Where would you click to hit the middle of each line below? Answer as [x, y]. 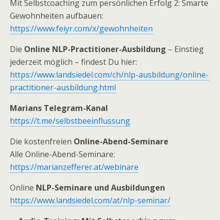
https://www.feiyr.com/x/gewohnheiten [81, 28]
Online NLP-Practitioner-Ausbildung [95, 49]
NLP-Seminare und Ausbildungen [100, 188]
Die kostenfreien [42, 141]
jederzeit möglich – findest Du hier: [73, 62]
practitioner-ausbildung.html [63, 87]
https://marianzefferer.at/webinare [74, 167]
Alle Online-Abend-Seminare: [62, 154]
